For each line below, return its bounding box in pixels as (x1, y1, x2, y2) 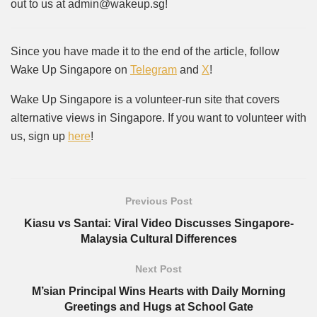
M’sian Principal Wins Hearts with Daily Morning (31, 285, 286, 298)
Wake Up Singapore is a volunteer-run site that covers (11, 93, 279, 106)
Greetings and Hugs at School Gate (64, 301, 253, 313)
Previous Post (125, 195, 192, 207)
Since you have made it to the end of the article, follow (11, 45, 279, 58)
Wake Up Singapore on (11, 64, 130, 76)
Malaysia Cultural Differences (80, 233, 237, 246)
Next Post (135, 263, 182, 275)
